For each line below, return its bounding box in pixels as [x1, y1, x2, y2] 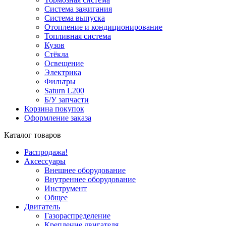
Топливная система [44, 32, 111, 40]
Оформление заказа [24, 114, 91, 122]
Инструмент [44, 184, 87, 193]
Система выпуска [44, 14, 105, 22]
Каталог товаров [4, 131, 61, 139]
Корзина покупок [24, 104, 84, 113]
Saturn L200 [44, 86, 84, 95]
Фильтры [44, 77, 76, 86]
